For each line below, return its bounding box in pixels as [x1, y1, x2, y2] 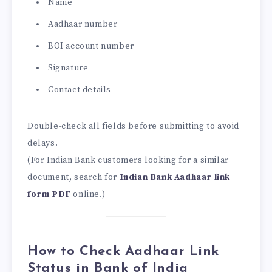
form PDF [27, 188, 71, 200]
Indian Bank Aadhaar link [119, 171, 231, 183]
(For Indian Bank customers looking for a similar [27, 154, 229, 166]
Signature [48, 62, 89, 73]
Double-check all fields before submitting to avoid [27, 120, 240, 132]
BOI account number [48, 40, 134, 52]
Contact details [48, 84, 111, 95]
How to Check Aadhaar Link [27, 245, 220, 259]
